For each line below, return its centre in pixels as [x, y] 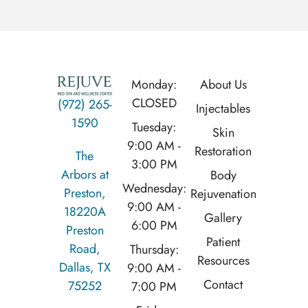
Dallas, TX [85, 268]
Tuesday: [154, 128]
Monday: [154, 85]
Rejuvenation [223, 194]
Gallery [223, 218]
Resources [223, 261]
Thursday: [154, 250]
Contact [223, 285]
